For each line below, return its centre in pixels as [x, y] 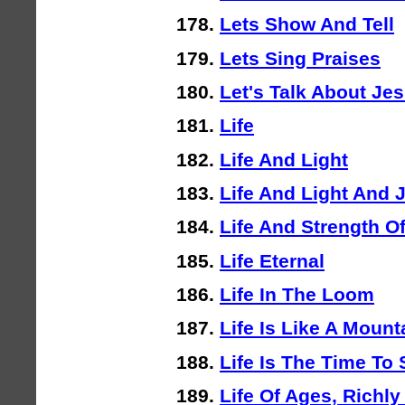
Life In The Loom [297, 295]
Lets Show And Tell [307, 24]
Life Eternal [272, 260]
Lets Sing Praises [300, 58]
